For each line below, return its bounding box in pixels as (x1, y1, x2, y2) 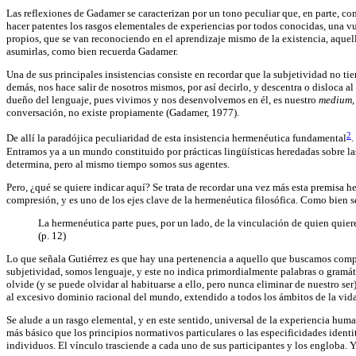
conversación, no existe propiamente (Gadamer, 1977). (6, 106, 239, 119)
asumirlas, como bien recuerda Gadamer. (6, 45, 178, 58)
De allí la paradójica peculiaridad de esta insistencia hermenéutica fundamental (6, 132, 346, 145)
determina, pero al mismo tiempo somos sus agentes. (6, 157, 230, 170)
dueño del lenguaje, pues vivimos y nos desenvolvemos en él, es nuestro (6, 94, 319, 106)
